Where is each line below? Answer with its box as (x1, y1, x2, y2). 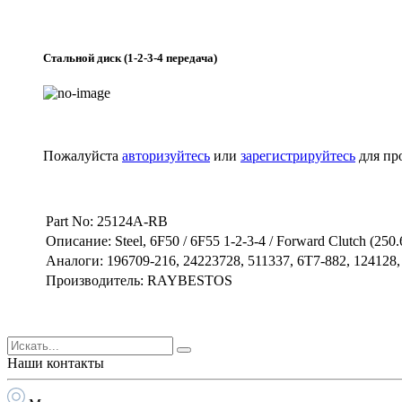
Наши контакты (7, 355, 104, 371)
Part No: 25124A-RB (46, 214, 168, 230)
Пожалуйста (43, 148, 122, 164)
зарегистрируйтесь (240, 148, 355, 164)
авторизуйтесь (122, 148, 210, 164)
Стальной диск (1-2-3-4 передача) (43, 50, 217, 65)
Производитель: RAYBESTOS (46, 273, 232, 289)
